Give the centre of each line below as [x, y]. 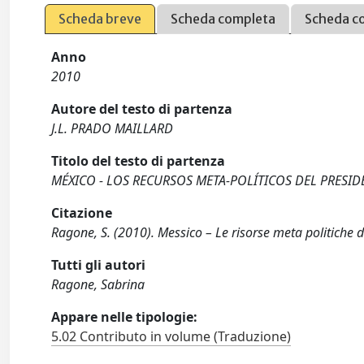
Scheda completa [223, 19]
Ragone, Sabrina [98, 284]
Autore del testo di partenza [142, 109]
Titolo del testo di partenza [139, 161]
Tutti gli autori [99, 265]
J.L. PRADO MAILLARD [113, 128]
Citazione [82, 213]
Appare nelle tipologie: [125, 317]
